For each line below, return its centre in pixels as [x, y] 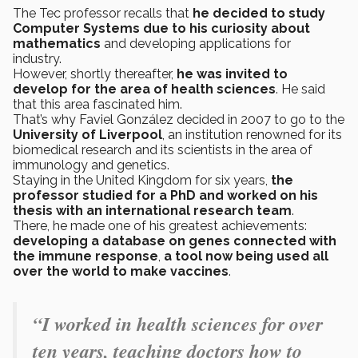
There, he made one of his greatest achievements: [160, 226]
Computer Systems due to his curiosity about [161, 29]
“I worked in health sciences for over [178, 324]
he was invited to [232, 74]
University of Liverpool [88, 135]
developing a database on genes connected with [175, 241]
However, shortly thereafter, [95, 74]
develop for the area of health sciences [144, 89]
